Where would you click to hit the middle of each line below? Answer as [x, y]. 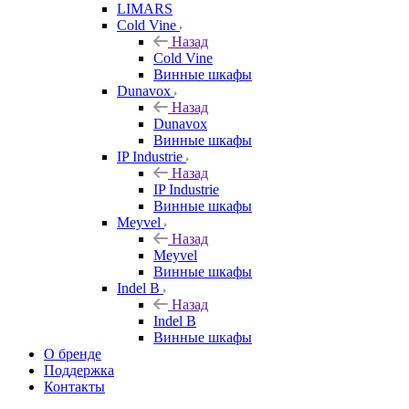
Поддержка [79, 370]
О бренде [73, 353]
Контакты [74, 386]
